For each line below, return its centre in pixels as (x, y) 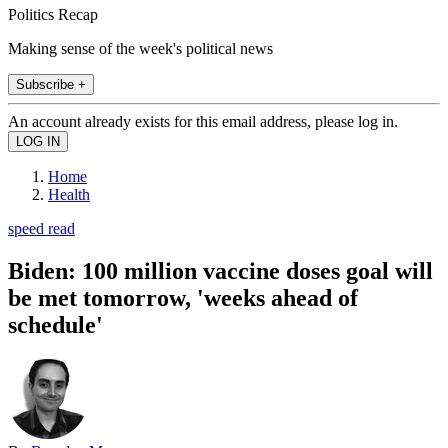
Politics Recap (53, 14)
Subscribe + (51, 84)
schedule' (55, 324)
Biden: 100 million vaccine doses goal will (220, 270)
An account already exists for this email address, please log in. (203, 121)
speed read (41, 228)
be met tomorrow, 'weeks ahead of (183, 297)
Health (69, 194)
